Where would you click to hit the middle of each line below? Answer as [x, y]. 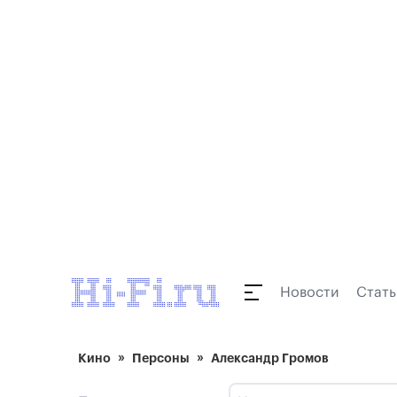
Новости [309, 292]
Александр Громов [270, 358]
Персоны [161, 358]
